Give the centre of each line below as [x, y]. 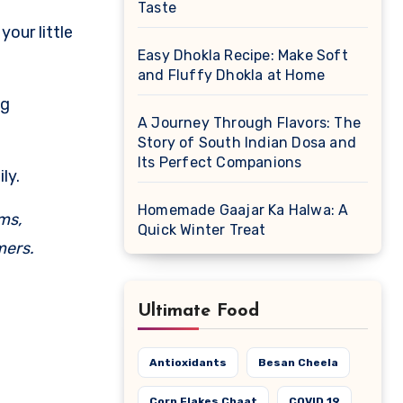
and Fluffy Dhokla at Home [231, 75]
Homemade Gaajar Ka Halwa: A [243, 210]
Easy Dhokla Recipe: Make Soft [243, 55]
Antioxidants [188, 363]
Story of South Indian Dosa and [247, 143]
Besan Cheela [298, 363]
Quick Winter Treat [202, 230]
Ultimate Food [198, 311]
